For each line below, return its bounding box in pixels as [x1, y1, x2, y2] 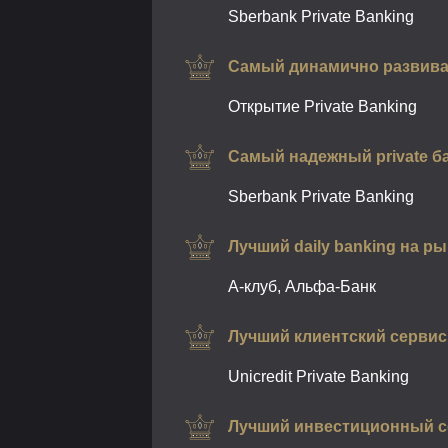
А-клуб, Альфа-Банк [228, 278, 376, 295]
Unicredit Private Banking [228, 368, 409, 385]
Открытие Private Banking [228, 98, 417, 115]
